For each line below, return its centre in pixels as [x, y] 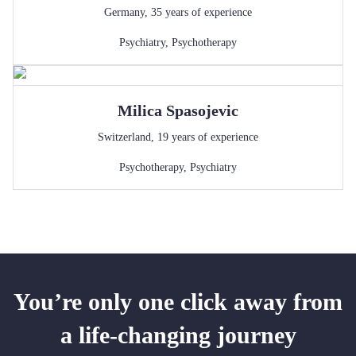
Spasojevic [202, 110]
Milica [140, 110]
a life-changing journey [178, 335]
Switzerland [124, 137]
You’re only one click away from [178, 302]
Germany [124, 12]
